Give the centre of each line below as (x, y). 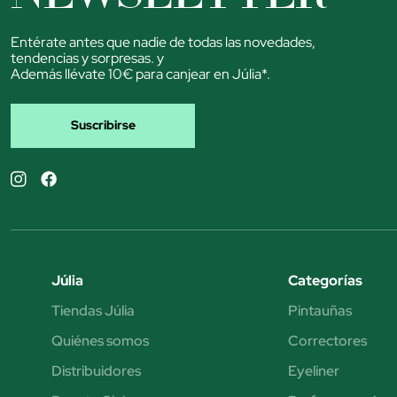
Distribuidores (96, 370)
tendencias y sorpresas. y (87, 58)
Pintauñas (319, 310)
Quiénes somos (100, 340)
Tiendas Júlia (93, 310)
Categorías (325, 280)
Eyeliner (313, 370)
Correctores (327, 340)
